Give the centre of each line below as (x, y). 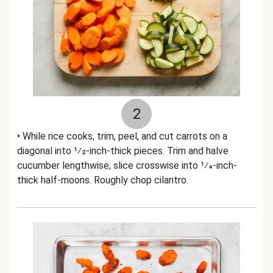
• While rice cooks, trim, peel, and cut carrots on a (122, 136)
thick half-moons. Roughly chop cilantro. (103, 180)
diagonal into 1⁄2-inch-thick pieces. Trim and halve (123, 151)
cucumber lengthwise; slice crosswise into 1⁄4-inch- (127, 165)
